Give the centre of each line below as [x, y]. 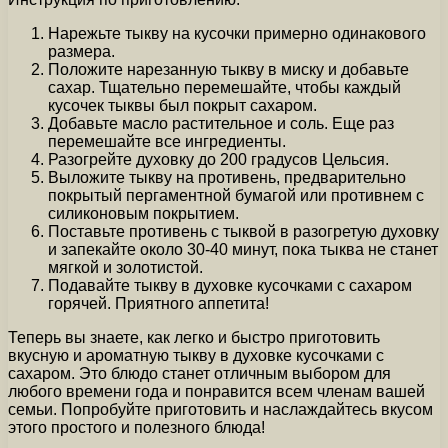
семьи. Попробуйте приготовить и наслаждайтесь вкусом [220, 409]
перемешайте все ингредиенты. [167, 141]
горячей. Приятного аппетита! [158, 303]
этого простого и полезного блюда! [136, 427]
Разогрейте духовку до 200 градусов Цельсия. [218, 159]
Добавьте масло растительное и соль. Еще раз [221, 123]
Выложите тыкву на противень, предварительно [227, 177]
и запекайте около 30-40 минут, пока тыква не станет [243, 249]
